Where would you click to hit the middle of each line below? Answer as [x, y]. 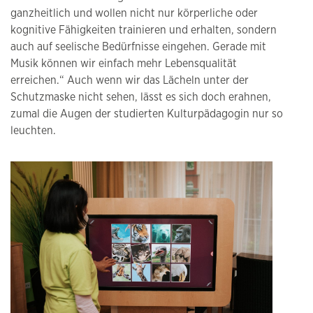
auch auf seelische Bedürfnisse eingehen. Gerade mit [138, 46]
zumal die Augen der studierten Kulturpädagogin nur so [147, 114]
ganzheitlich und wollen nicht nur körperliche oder [134, 13]
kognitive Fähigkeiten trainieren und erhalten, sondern [144, 30]
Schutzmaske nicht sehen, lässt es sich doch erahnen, [141, 97]
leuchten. [33, 130]
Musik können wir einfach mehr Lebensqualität [124, 63]
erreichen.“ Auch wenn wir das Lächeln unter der [130, 80]
